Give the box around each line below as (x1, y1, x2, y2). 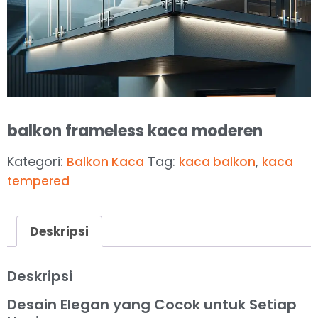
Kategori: (7, 153, 67, 170)
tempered (7, 172, 70, 190)
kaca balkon (179, 153, 256, 170)
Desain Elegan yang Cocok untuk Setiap (7, 295, 297, 315)
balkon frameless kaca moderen (7, 120, 263, 142)
